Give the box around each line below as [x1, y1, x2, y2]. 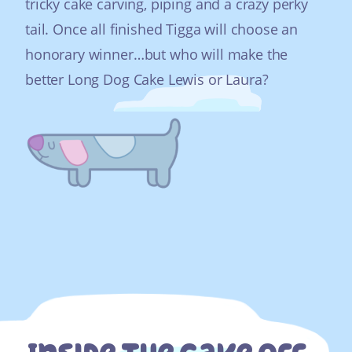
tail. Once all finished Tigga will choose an [25, 19, 299, 38]
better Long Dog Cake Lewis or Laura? [25, 69, 269, 89]
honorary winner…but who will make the [25, 44, 288, 64]
